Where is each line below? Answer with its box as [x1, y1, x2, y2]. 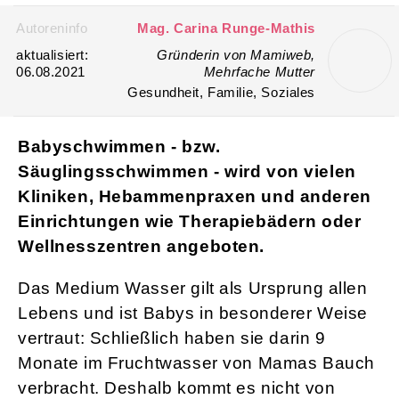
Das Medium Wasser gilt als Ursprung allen [18, 279, 368, 298]
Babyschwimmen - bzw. [18, 137, 221, 156]
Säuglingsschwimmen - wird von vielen [18, 162, 356, 181]
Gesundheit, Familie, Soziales [127, 85, 315, 100]
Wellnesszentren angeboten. [18, 237, 265, 256]
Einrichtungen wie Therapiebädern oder [18, 212, 362, 231]
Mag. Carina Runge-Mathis [137, 20, 315, 36]
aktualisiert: [16, 47, 89, 62]
